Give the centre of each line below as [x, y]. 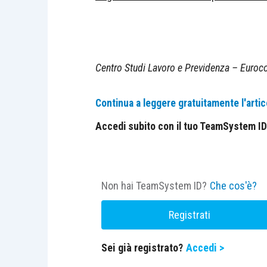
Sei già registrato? [142, 248]
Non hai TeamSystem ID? [154, 186]
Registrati [189, 215]
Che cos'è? [233, 186]
